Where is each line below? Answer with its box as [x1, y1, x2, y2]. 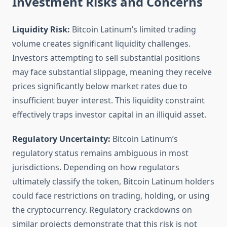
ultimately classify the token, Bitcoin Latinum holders [12, 176, 214, 187]
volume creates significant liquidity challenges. [12, 38, 191, 50]
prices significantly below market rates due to [12, 81, 187, 92]
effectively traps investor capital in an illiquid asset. [12, 109, 206, 121]
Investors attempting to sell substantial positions [12, 52, 200, 64]
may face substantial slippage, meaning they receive [12, 66, 212, 78]
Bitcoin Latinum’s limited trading [70, 24, 196, 35]
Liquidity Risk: [12, 24, 70, 35]
